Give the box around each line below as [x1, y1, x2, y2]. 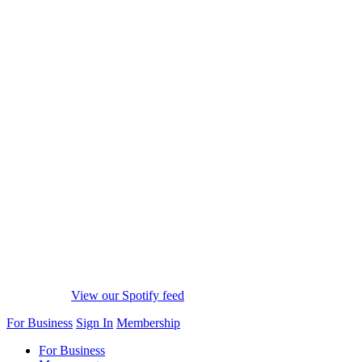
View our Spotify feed [71, 288, 184, 303]
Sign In [76, 316, 113, 330]
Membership [116, 316, 180, 330]
